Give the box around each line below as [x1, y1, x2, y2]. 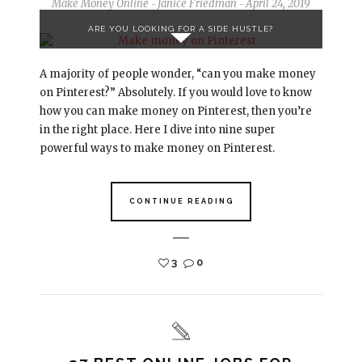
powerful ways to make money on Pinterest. [39, 141, 275, 155]
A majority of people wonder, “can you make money [39, 66, 316, 81]
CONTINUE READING [128, 196, 234, 205]
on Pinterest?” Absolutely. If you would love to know [39, 85, 312, 99]
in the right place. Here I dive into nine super [39, 122, 276, 137]
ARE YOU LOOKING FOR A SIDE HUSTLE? [88, 23, 274, 33]
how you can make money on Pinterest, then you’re [39, 103, 312, 118]
